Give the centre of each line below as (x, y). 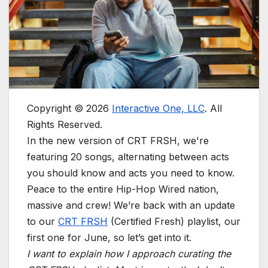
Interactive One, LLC (158, 109)
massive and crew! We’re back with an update (131, 205)
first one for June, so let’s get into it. (109, 238)
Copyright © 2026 (69, 109)
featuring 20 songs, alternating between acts (128, 157)
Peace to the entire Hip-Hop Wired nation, (123, 189)
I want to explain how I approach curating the (129, 254)
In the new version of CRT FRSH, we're (118, 141)
